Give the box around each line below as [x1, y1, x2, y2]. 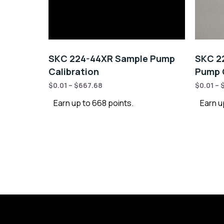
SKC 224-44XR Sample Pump [48, 52, 175, 65]
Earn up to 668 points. [53, 97, 133, 109]
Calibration [48, 65, 99, 78]
